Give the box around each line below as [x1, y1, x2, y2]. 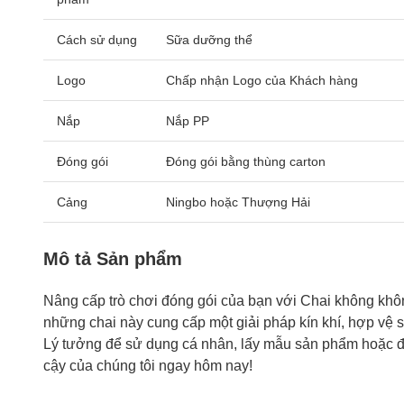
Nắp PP [166, 114, 209, 128]
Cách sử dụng [57, 32, 137, 47]
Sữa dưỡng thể [166, 32, 252, 47]
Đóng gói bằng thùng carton [166, 154, 326, 169]
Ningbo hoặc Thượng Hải [166, 195, 310, 209]
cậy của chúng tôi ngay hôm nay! [43, 358, 252, 373]
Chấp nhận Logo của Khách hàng [166, 73, 358, 87]
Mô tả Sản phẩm [43, 249, 182, 269]
